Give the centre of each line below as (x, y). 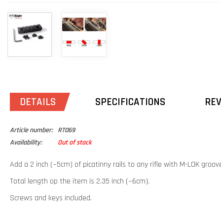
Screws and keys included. (51, 198)
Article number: (31, 130)
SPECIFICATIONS (130, 102)
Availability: (26, 143)
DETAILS (38, 102)
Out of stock (74, 143)
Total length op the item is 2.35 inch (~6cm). (80, 182)
